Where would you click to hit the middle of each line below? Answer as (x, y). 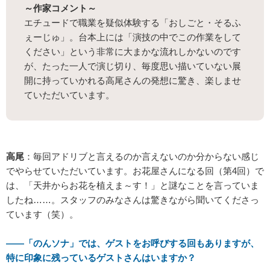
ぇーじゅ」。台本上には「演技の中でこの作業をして (133, 37)
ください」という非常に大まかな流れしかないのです (133, 52)
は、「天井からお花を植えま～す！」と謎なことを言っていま (133, 186)
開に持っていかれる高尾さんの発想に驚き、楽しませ (133, 81)
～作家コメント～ (60, 8)
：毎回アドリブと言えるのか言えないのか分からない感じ (142, 157)
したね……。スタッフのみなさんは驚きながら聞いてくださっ (133, 200)
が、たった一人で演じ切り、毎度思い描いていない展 (133, 66)
